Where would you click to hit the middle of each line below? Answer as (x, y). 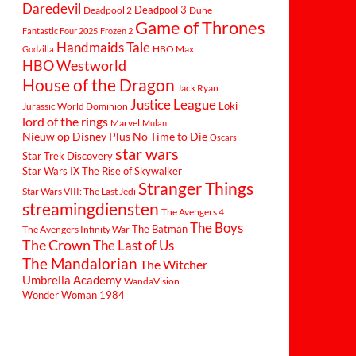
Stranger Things (196, 188)
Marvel (125, 122)
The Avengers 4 (193, 211)
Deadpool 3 (161, 9)
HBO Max (173, 48)
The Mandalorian (80, 263)
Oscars (223, 137)
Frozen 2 (116, 30)
